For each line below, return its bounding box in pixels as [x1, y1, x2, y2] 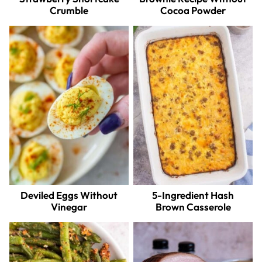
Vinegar [51, 200, 87, 213]
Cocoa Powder [160, 4, 226, 16]
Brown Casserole [155, 200, 231, 213]
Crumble [50, 4, 88, 16]
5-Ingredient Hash [152, 188, 234, 201]
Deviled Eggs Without [20, 188, 118, 201]
